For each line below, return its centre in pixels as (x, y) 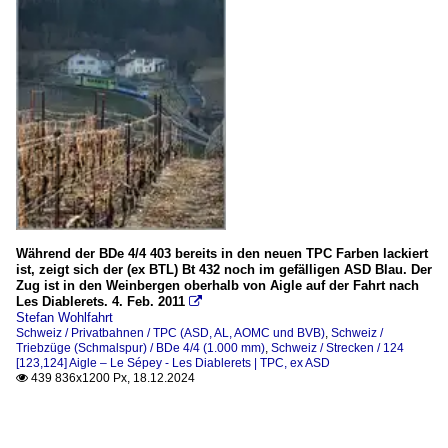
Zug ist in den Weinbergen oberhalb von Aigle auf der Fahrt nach (217, 286)
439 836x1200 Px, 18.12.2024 (111, 378)
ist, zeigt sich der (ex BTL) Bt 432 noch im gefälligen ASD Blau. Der (224, 270)
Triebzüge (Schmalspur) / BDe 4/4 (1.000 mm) (140, 348)
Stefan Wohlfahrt (64, 318)
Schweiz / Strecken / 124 (337, 348)
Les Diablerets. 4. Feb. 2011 (100, 302)
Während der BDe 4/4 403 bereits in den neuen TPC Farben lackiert (222, 254)
